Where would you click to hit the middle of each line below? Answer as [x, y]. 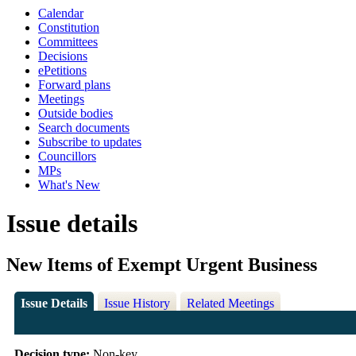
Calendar [61, 13]
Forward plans [74, 85]
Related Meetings [230, 304]
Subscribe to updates [90, 142]
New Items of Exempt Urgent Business [162, 265]
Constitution [69, 27]
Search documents [84, 128]
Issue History [137, 304]
